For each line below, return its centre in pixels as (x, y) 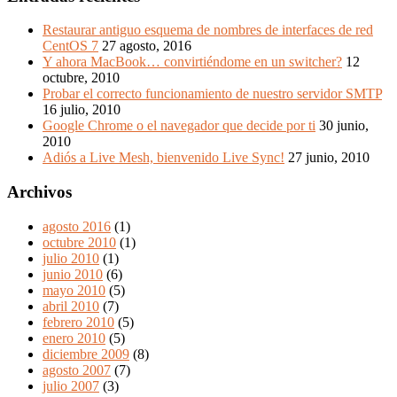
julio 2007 (71, 385)
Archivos (39, 192)
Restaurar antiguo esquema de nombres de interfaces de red (208, 30)
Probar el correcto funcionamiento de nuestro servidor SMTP (212, 94)
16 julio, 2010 (82, 110)
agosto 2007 (77, 370)
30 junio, (344, 126)
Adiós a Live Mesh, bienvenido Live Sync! (163, 158)
